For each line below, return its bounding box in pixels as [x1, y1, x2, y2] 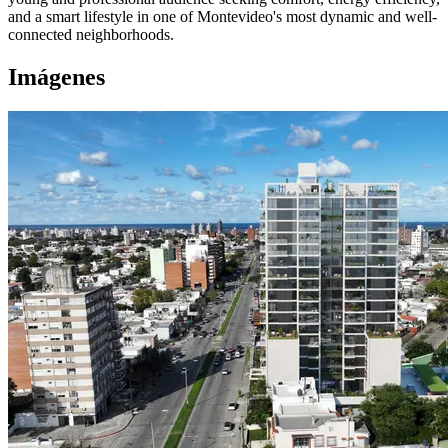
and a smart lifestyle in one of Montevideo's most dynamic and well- [8, 8, 437, 26]
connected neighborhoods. [8, 26, 174, 44]
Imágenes [8, 64, 105, 91]
